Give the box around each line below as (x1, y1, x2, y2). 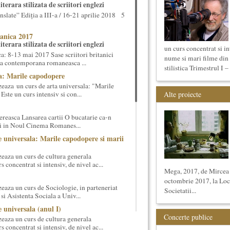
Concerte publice (163, 212, 213, 222)
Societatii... (164, 186, 196, 195)
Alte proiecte (163, 89, 201, 99)
